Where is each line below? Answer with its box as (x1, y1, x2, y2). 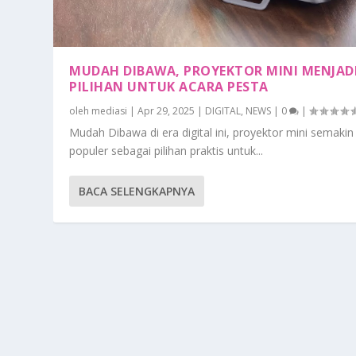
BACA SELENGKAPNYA (79, 183, 195, 199)
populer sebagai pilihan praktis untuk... (69, 142, 264, 158)
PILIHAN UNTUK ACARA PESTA (69, 77, 269, 95)
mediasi (91, 103, 128, 118)
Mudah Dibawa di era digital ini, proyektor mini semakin (69, 124, 354, 140)
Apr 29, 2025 (137, 103, 195, 118)
